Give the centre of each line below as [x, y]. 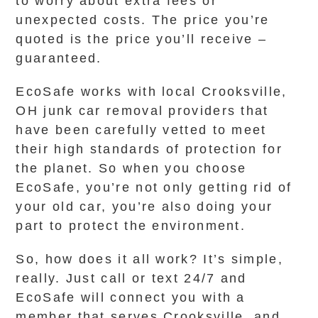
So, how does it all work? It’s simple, [149, 259]
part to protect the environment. [131, 226]
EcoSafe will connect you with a [131, 297]
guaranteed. [59, 58]
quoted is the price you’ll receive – [142, 39]
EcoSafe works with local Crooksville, [152, 92]
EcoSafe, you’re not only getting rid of [154, 187]
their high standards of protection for [149, 149]
